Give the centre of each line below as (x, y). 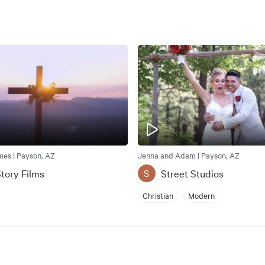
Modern (201, 195)
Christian (158, 195)
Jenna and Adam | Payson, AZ (188, 155)
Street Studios (192, 173)
